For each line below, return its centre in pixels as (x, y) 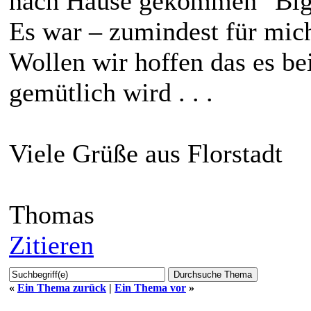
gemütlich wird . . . (111, 92)
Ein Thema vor (150, 287)
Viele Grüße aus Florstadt (146, 153)
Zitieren (51, 245)
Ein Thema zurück (62, 287)
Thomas (52, 214)
